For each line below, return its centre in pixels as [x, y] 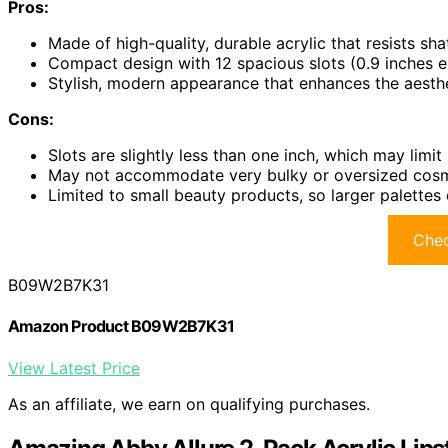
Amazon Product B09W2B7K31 [121, 326]
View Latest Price [74, 367]
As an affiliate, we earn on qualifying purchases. [189, 403]
